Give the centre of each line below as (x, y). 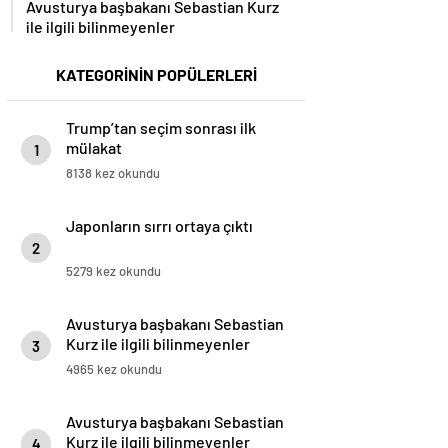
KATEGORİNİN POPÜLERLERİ (156, 75)
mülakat (94, 148)
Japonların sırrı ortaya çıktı (159, 226)
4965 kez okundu (114, 369)
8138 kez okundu (113, 173)
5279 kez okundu (113, 271)
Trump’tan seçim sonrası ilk (161, 128)
